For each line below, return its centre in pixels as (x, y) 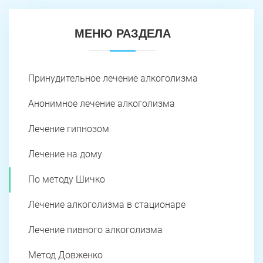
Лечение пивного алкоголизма (95, 230)
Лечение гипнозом (69, 129)
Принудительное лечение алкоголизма (113, 78)
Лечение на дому (65, 154)
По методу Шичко (67, 179)
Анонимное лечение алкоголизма (102, 103)
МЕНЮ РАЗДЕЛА (123, 33)
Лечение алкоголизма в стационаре (107, 204)
